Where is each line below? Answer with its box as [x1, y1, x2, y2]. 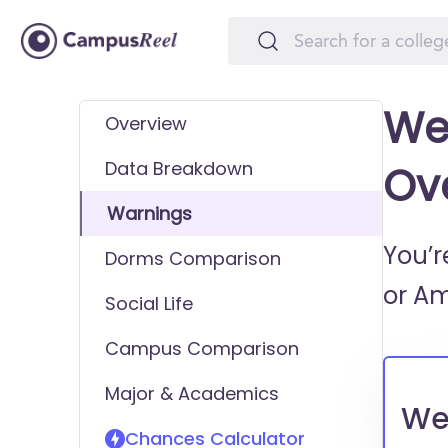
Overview [105, 111, 188, 136]
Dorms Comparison [105, 246, 282, 271]
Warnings [107, 201, 193, 226]
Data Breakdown [105, 156, 254, 181]
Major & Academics [105, 381, 280, 406]
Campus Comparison [105, 336, 300, 361]
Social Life [105, 291, 194, 316]
